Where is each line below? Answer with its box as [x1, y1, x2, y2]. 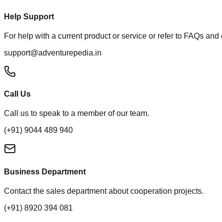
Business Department [4, 167, 86, 176]
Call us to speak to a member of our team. [4, 109, 149, 118]
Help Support [4, 12, 54, 21]
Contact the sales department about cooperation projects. [4, 186, 204, 195]
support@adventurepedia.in [4, 48, 102, 57]
